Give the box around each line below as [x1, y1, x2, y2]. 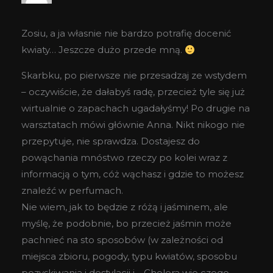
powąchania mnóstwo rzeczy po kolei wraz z [21, 152, 227, 164]
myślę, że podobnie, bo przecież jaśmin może [21, 218, 232, 230]
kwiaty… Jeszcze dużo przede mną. [21, 44, 185, 56]
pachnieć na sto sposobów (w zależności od [21, 234, 223, 246]
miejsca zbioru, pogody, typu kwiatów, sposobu [21, 250, 237, 263]
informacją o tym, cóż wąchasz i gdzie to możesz [21, 168, 244, 180]
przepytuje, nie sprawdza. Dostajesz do [21, 135, 200, 147]
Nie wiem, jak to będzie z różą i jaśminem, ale [21, 201, 228, 213]
